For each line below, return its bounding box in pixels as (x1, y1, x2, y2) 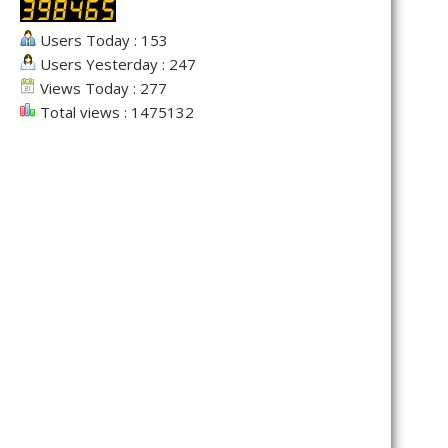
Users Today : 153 (36, 29, 168, 50)
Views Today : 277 (36, 77, 167, 98)
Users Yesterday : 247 (36, 53, 196, 74)
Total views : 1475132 (36, 101, 194, 122)
